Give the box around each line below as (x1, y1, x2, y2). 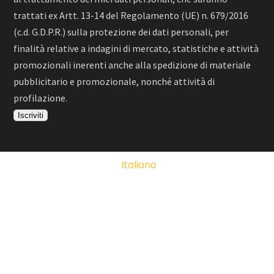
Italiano (121, 157, 157, 172)
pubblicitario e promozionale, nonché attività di (13, 75, 215, 87)
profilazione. (13, 91, 68, 104)
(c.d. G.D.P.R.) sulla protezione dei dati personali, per (13, 25, 229, 38)
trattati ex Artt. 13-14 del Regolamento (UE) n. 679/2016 (13, 9, 249, 21)
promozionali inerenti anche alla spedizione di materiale (13, 58, 251, 71)
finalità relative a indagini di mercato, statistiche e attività (13, 42, 259, 54)
